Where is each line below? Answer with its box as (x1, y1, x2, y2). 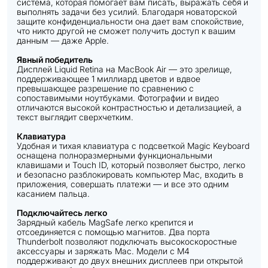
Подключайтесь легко (17, 208, 107, 218)
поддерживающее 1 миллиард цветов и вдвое (17, 74, 200, 84)
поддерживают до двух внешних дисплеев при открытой (17, 255, 243, 266)
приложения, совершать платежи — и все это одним (17, 179, 229, 189)
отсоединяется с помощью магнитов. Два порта (17, 227, 210, 237)
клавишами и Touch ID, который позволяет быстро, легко (17, 160, 245, 170)
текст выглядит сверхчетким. (17, 112, 133, 122)
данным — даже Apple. (17, 35, 109, 45)
